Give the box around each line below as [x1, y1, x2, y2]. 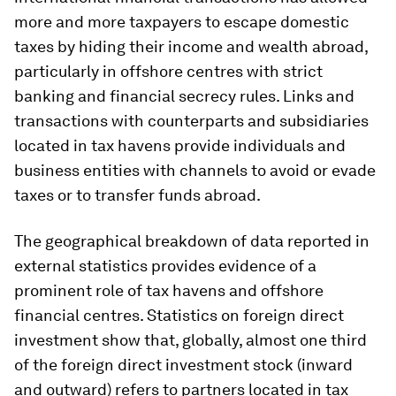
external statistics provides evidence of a [14, 256, 316, 275]
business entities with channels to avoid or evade [14, 161, 376, 179]
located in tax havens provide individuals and [14, 136, 346, 155]
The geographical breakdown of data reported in [14, 232, 369, 250]
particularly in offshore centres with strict [14, 62, 323, 80]
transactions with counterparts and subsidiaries [14, 111, 369, 130]
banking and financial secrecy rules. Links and [14, 87, 354, 105]
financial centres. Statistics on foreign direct [14, 306, 344, 324]
